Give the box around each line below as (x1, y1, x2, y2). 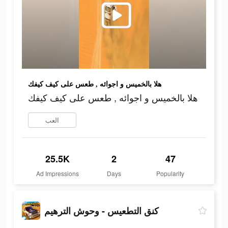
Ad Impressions (36, 169, 79, 178)
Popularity (156, 169, 185, 178)
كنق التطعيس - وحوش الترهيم (44, 204, 159, 217)
